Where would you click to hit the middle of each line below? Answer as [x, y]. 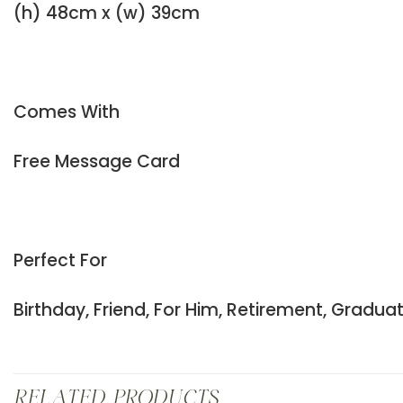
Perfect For [60, 260]
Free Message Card [97, 161]
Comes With [67, 112]
